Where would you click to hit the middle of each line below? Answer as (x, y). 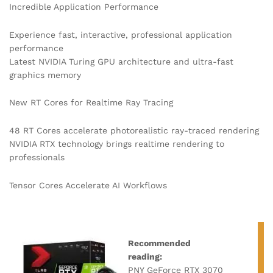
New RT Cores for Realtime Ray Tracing (91, 103)
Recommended (159, 243)
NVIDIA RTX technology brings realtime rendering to (117, 144)
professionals (37, 158)
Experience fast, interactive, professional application (121, 34)
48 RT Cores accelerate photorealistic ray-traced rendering (134, 131)
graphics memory (45, 75)
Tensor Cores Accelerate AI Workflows (88, 185)
